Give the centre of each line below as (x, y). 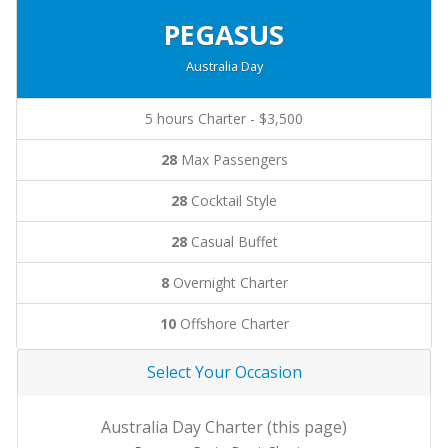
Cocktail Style (232, 201)
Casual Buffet (232, 242)
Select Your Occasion (224, 372)
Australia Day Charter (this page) (224, 427)
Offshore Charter (232, 324)
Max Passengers (232, 160)
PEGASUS (224, 35)
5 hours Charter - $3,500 (224, 119)
